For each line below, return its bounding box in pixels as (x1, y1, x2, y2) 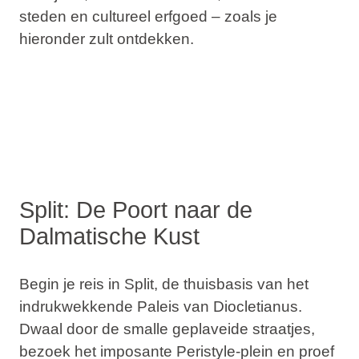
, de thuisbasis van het (153, 275, 309, 292)
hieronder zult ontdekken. (18, 30, 194, 47)
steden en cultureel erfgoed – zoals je (18, 7, 277, 25)
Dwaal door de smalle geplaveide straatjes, (18, 320, 315, 337)
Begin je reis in (18, 275, 124, 292)
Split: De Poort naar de (18, 196, 252, 223)
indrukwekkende (18, 297, 137, 315)
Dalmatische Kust (18, 223, 200, 249)
